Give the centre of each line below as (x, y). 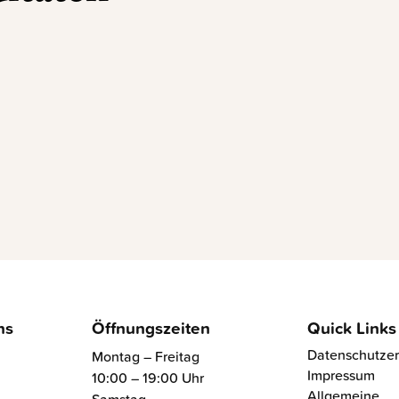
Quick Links (351, 328)
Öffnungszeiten (151, 328)
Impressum (341, 375)
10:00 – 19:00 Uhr (148, 378)
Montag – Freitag (146, 357)
